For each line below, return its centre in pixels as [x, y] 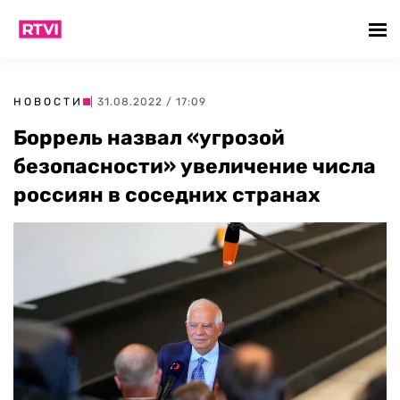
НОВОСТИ [48, 102]
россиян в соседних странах [167, 195]
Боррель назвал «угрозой [149, 137]
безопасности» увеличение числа [195, 166]
